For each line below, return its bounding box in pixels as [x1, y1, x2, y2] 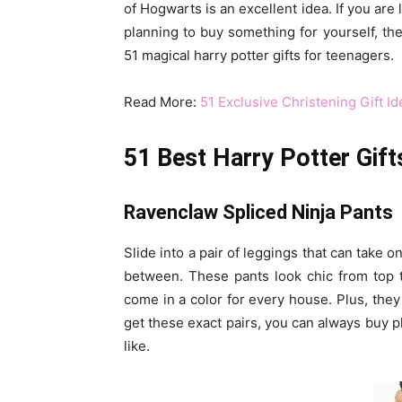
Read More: [124, 93, 200, 110]
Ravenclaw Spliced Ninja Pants [124, 201, 393, 223]
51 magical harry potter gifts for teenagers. [124, 47, 394, 64]
